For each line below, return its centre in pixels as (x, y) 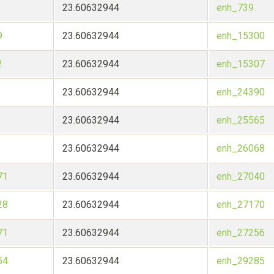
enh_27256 (241, 233)
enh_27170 (241, 205)
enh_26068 (241, 149)
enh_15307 (241, 64)
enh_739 (235, 8)
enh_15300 (241, 36)
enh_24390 (241, 92)
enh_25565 (241, 120)
